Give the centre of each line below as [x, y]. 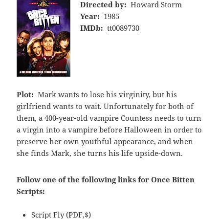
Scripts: [31, 191]
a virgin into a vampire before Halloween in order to [109, 129]
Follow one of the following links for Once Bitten [106, 179]
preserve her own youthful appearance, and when [105, 141]
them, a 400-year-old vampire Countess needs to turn [109, 118]
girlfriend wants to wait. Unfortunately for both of [105, 106]
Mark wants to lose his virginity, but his [107, 94]
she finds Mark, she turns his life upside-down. [100, 153]
